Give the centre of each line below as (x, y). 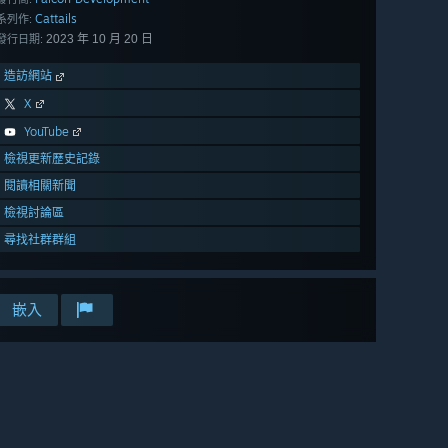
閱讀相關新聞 (40, 186)
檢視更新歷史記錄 (52, 159)
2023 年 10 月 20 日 (98, 39)
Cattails (56, 19)
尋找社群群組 (40, 240)
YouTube (46, 132)
